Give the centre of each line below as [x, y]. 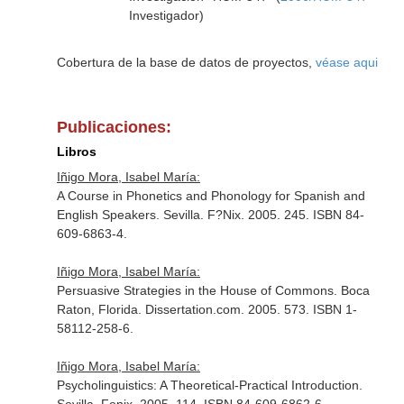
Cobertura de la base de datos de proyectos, [186, 62]
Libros [76, 151]
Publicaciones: [114, 127]
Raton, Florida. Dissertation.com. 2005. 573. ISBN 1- [207, 309]
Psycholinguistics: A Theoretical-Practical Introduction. [209, 385]
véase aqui [346, 62]
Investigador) [166, 15]
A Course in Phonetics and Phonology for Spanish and [211, 196]
